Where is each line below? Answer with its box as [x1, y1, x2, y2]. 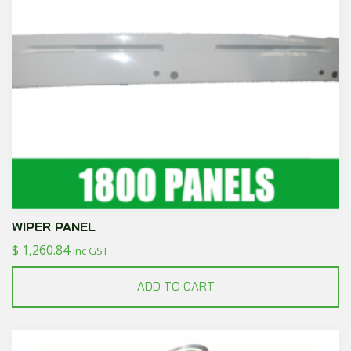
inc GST [73, 244, 108, 259]
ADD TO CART [136, 279, 215, 295]
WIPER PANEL [12, 219, 96, 235]
